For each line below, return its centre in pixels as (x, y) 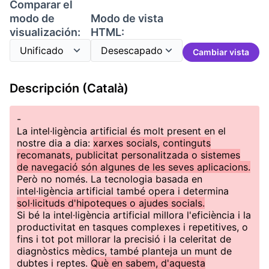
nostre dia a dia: (55, 143)
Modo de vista (127, 18)
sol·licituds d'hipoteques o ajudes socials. (111, 203)
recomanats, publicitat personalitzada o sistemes (128, 155)
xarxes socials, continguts (152, 143)
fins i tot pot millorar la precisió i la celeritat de (124, 239)
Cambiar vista (221, 52)
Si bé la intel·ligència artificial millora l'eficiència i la (134, 215)
